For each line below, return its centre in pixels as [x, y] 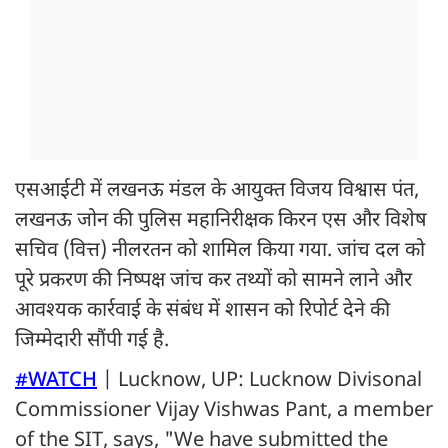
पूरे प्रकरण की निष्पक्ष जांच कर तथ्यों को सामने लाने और [213, 281]
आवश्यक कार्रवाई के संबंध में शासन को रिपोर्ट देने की [202, 311]
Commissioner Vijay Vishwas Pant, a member [224, 411]
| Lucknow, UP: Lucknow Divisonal [259, 381]
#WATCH [56, 381]
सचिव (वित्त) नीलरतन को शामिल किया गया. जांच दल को [220, 251]
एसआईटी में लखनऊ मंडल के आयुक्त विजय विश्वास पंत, [217, 191]
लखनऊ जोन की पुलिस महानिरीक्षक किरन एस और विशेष [221, 221]
